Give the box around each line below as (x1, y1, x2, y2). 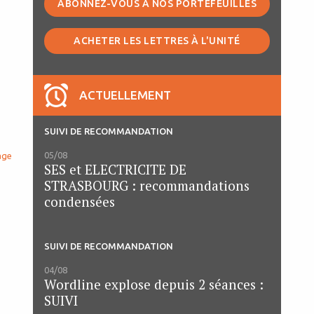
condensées (44, 193, 115, 211)
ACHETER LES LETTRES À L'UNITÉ (74, 35, 240, 47)
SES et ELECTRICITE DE (44, 161, 186, 179)
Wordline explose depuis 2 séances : (44, 275, 264, 294)
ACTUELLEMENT (79, 88, 171, 102)
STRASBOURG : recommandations (44, 177, 250, 195)
